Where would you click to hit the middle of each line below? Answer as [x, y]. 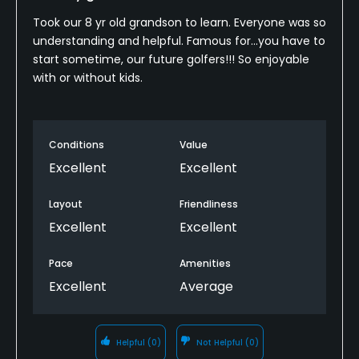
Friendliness [209, 204]
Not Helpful [220, 342]
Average [206, 286]
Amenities [205, 263]
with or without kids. [88, 77]
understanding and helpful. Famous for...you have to [179, 40]
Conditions [77, 144]
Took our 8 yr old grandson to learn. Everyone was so [179, 22]
